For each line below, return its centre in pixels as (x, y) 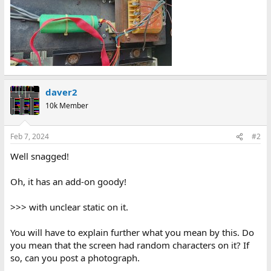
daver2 (61, 92)
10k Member (67, 105)
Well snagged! (39, 156)
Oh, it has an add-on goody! (68, 181)
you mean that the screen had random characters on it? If (129, 245)
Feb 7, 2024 (29, 136)
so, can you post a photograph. (75, 258)
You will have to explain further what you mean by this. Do (132, 232)
